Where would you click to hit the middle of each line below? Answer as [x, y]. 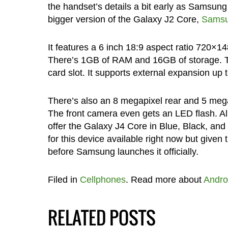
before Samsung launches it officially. [123, 152]
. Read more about [164, 180]
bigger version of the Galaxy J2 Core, [124, 20]
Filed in [64, 180]
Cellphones [103, 180]
